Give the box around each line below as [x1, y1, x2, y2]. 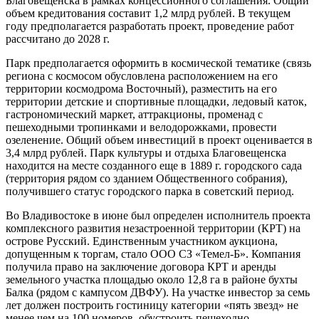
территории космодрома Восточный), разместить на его [6, 82, 277, 95]
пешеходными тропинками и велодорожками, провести [6, 120, 277, 133]
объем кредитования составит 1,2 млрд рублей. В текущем [6, 6, 291, 19]
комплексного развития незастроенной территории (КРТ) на [6, 221, 300, 234]
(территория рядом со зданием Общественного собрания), [6, 172, 288, 184]
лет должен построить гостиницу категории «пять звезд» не [6, 298, 298, 311]
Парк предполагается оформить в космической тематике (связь [6, 56, 311, 69]
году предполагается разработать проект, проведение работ [6, 19, 294, 32]
